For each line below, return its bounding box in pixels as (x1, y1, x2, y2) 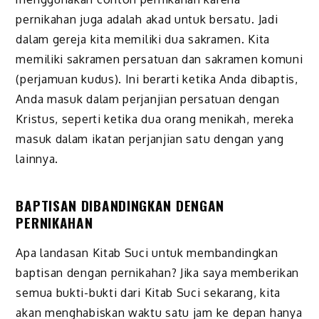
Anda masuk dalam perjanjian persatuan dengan (16, 92, 280, 107)
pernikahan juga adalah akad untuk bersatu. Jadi (16, 12, 278, 27)
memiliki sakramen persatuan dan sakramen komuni (16, 52, 303, 67)
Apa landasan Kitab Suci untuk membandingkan (16, 246, 278, 261)
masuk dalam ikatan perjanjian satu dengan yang (16, 132, 284, 147)
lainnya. (16, 152, 59, 167)
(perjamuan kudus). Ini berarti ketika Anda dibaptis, (16, 72, 298, 87)
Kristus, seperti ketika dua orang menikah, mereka (16, 112, 294, 127)
